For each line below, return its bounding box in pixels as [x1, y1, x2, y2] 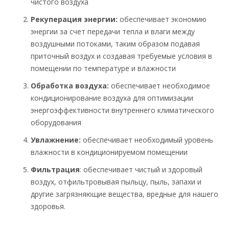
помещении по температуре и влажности [31, 63, 176, 74]
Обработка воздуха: [31, 81, 109, 91]
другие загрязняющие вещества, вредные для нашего [31, 189, 218, 199]
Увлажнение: [31, 135, 81, 145]
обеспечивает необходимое [109, 81, 210, 91]
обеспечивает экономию [118, 14, 207, 25]
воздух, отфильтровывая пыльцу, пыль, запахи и [31, 177, 201, 187]
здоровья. [31, 201, 65, 212]
